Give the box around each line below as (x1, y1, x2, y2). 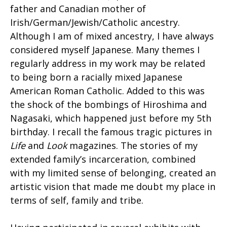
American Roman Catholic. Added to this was (10, 84, 205, 97)
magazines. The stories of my (67, 139, 198, 152)
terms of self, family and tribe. (10, 194, 143, 206)
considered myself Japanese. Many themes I (10, 43, 200, 56)
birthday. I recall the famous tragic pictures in (10, 125, 212, 138)
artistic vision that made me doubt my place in (10, 180, 215, 193)
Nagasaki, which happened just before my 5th (10, 111, 211, 124)
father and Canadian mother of (10, 2, 146, 15)
